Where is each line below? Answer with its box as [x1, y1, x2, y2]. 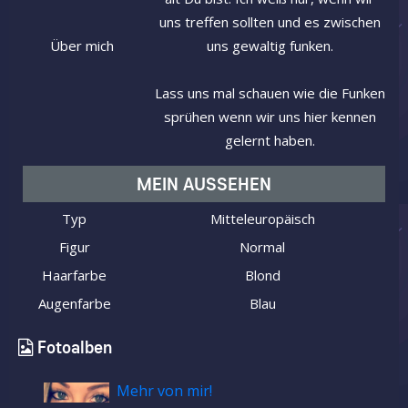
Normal [240, 238, 285, 257]
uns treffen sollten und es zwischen [158, 13, 381, 32]
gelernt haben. [224, 131, 315, 150]
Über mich [49, 36, 114, 56]
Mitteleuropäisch [209, 209, 315, 229]
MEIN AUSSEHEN [137, 172, 271, 196]
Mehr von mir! [117, 381, 212, 402]
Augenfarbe [37, 294, 111, 313]
